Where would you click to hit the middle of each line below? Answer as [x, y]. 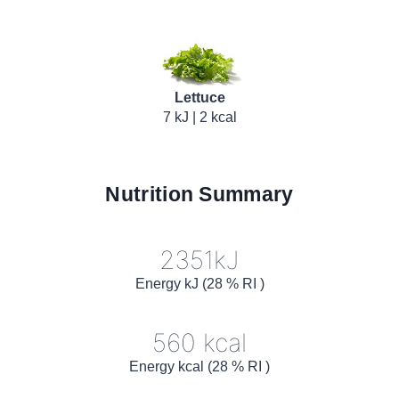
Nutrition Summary [199, 194]
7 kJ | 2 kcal [199, 117]
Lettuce [199, 97]
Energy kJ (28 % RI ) [199, 283]
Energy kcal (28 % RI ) [199, 366]
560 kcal [199, 342]
